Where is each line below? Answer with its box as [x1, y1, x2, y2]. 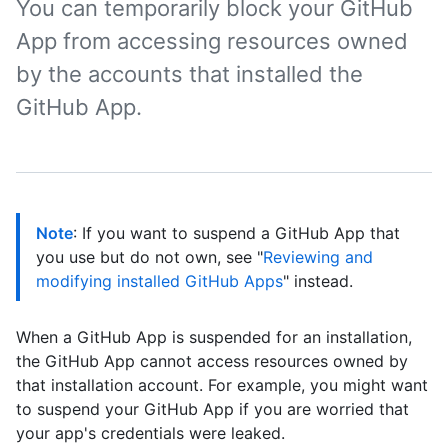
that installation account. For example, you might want [16, 375, 428, 395]
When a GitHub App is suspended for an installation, [16, 327, 412, 347]
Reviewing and [263, 247, 373, 267]
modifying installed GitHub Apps [36, 271, 283, 291]
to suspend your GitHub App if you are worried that [16, 399, 409, 419]
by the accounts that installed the [16, 61, 363, 87]
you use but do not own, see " [36, 247, 263, 267]
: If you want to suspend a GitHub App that [73, 223, 400, 243]
